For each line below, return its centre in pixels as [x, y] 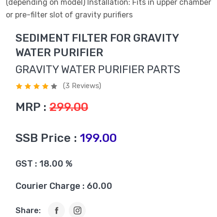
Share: [28, 210]
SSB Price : [46, 138]
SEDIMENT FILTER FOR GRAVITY [97, 38]
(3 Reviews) [82, 86]
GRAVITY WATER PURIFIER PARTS [98, 70]
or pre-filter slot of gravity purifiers [69, 15]
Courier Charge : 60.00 [64, 186]
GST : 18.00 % [44, 164]
